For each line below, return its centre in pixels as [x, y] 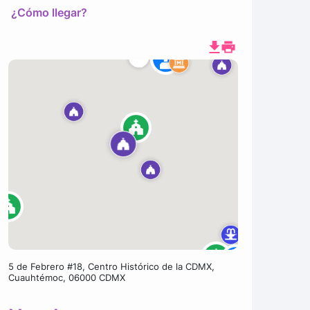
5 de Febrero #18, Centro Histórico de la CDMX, [111, 266]
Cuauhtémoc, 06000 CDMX [66, 277]
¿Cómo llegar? [49, 12]
